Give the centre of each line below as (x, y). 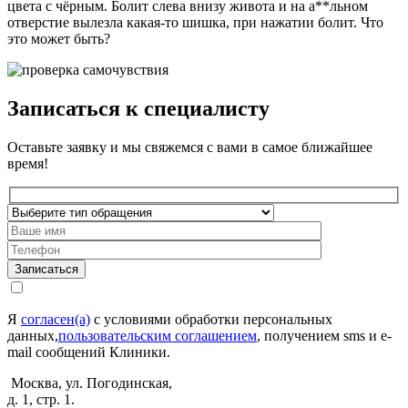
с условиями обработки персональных (211, 320)
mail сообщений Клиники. (89, 352)
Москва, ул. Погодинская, (90, 383)
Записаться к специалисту (138, 108)
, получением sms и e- (324, 336)
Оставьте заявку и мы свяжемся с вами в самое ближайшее (190, 147)
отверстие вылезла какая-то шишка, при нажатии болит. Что (195, 22)
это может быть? (59, 38)
